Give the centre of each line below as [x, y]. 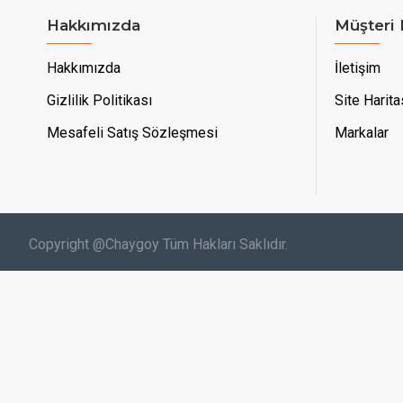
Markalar [362, 133]
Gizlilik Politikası [99, 100]
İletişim [358, 68]
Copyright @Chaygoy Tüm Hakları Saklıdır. [158, 244]
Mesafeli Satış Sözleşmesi [132, 133]
